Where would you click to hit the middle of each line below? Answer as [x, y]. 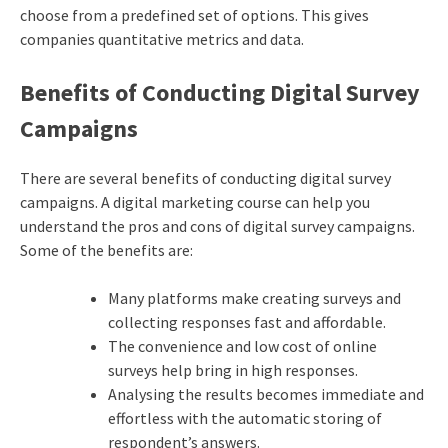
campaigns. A [66, 202]
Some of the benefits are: [106, 250]
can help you [325, 202]
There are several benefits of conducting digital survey [205, 178]
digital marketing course [197, 202]
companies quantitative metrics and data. [163, 38]
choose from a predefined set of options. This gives [194, 14]
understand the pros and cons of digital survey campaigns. [217, 226]
